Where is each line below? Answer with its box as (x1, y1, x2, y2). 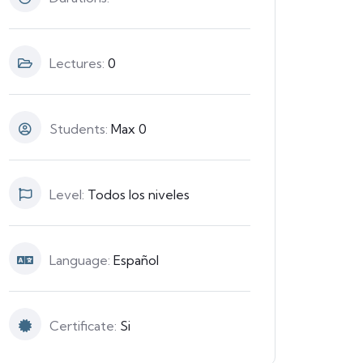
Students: (49, 121, 111, 137)
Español (113, 252, 159, 268)
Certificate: (49, 318, 120, 334)
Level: (49, 186, 88, 203)
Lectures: (49, 55, 108, 71)
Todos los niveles (88, 186, 190, 203)
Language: (49, 252, 113, 268)
